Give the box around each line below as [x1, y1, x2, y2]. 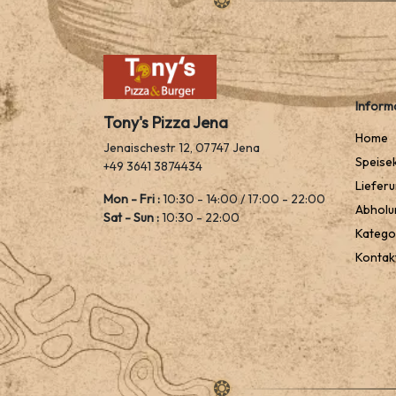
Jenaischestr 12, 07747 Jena [103, 140, 260, 156]
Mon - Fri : [103, 191, 160, 207]
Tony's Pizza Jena [103, 112, 228, 133]
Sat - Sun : [103, 209, 159, 225]
